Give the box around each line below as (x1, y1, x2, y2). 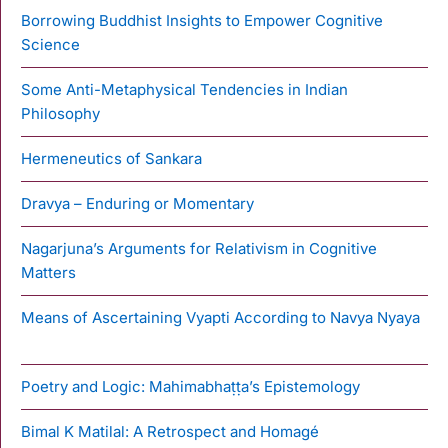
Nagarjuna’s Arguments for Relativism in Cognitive (21, 238, 377, 258)
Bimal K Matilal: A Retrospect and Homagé (21, 421, 319, 441)
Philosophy (21, 103, 100, 123)
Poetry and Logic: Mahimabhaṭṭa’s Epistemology (21, 376, 360, 396)
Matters (21, 262, 76, 282)
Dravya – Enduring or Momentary (21, 193, 254, 213)
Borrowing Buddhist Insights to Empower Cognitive (21, 10, 383, 30)
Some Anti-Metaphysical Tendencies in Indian (21, 79, 348, 99)
